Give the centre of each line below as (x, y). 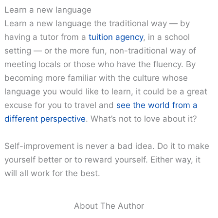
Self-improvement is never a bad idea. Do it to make (107, 146)
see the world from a (157, 105)
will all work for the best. (53, 173)
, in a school (167, 37)
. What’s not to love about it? (142, 119)
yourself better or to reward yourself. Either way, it (103, 159)
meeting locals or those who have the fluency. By (100, 64)
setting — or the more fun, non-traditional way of (100, 51)
